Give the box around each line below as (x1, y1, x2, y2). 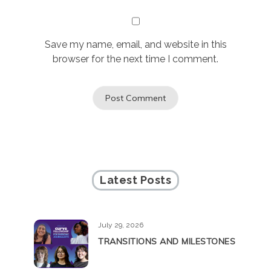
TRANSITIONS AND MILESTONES (98, 236, 235, 247)
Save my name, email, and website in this (44, 39, 227, 51)
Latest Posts (100, 174, 171, 187)
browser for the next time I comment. (53, 53, 218, 65)
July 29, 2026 (98, 221, 143, 230)
